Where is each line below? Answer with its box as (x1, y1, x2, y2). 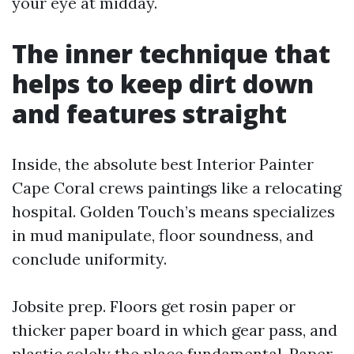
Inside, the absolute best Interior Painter (12, 154, 314, 174)
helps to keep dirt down (12, 66, 314, 100)
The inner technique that (12, 36, 330, 70)
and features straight (12, 96, 287, 130)
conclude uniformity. (12, 249, 167, 269)
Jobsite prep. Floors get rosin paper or (12, 296, 296, 316)
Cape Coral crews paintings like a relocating (12, 178, 341, 198)
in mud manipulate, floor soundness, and (12, 225, 314, 245)
